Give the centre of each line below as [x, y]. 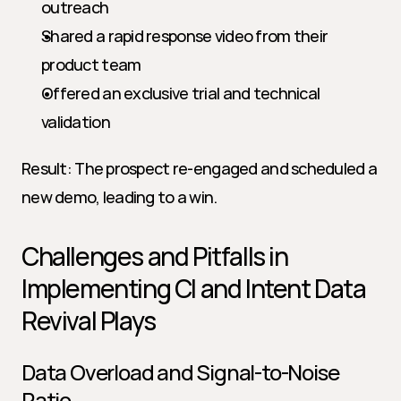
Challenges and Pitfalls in [155, 256]
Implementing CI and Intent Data [194, 288]
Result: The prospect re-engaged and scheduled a [200, 168]
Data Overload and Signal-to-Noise [180, 372]
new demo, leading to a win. [119, 197]
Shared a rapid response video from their [185, 36]
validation [76, 122]
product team [91, 64]
